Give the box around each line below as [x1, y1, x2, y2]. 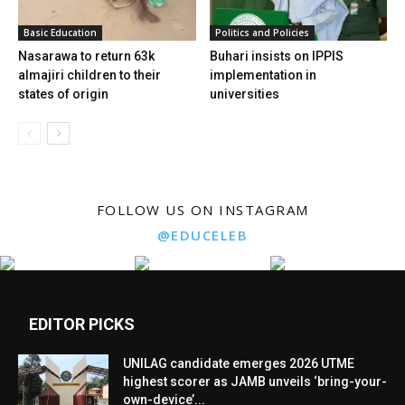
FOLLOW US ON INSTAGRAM [96, 201, 309, 220]
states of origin [18, 87, 108, 102]
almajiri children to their [18, 68, 161, 83]
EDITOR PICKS [29, 315, 135, 334]
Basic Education [24, 26, 97, 40]
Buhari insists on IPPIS [209, 49, 344, 64]
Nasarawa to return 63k [18, 49, 155, 64]
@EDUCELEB [156, 226, 249, 245]
